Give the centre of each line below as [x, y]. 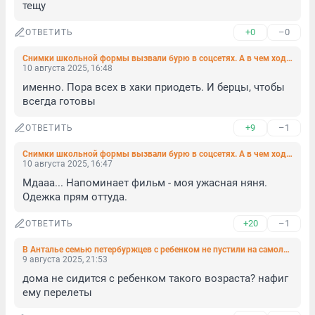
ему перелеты [57, 292]
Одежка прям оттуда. [75, 197]
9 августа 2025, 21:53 [65, 259]
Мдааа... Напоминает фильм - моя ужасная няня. [145, 183]
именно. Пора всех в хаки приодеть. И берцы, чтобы [154, 87]
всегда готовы [59, 101]
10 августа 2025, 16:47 [67, 164]
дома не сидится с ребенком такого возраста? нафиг [155, 278]
